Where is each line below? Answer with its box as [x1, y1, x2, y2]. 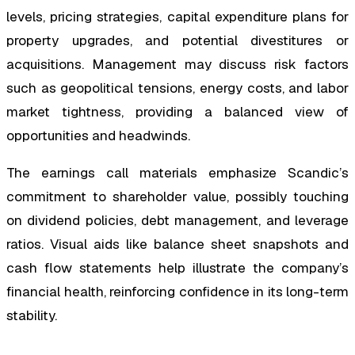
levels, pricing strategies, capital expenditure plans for [6, 8, 349, 26]
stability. [6, 307, 57, 325]
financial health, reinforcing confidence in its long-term [6, 283, 349, 301]
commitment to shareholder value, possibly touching [6, 188, 349, 206]
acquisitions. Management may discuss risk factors [6, 55, 349, 74]
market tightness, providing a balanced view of [6, 103, 349, 121]
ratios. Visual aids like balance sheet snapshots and [6, 235, 349, 254]
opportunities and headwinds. [6, 127, 190, 145]
